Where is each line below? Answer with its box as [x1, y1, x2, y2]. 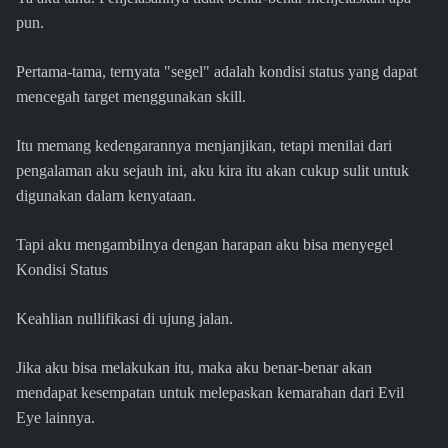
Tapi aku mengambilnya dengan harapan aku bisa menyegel [16, 236, 393, 254]
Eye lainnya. [16, 409, 95, 427]
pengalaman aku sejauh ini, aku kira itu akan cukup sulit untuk [16, 162, 409, 180]
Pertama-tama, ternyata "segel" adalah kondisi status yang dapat [16, 63, 417, 81]
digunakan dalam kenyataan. [16, 187, 196, 205]
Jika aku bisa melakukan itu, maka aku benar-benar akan [16, 359, 372, 377]
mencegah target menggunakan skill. [16, 88, 246, 106]
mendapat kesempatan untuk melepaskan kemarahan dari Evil [16, 384, 404, 402]
